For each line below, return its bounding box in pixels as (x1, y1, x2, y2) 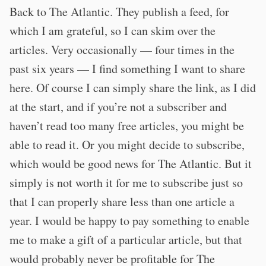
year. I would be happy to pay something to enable (9, 213, 249, 229)
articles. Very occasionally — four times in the (9, 42, 235, 58)
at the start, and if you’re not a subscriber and (9, 99, 227, 115)
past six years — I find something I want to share (9, 61, 245, 77)
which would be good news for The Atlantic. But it (9, 156, 252, 172)
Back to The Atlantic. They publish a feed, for (9, 4, 229, 20)
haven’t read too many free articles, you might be (9, 118, 244, 134)
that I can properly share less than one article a (9, 194, 235, 210)
